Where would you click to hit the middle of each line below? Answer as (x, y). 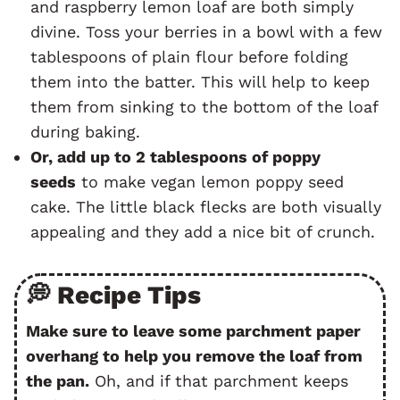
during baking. (85, 132)
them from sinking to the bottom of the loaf (204, 107)
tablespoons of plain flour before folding (189, 57)
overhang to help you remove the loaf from (194, 356)
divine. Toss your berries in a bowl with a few (206, 32)
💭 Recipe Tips (113, 296)
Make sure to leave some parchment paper (193, 331)
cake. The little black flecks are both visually (206, 207)
